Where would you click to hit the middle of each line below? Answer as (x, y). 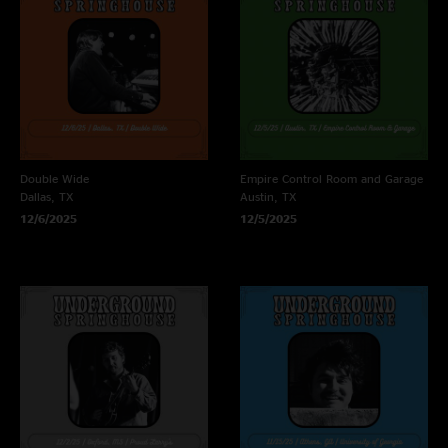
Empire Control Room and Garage (332, 179)
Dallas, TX (47, 197)
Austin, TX (269, 197)
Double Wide (54, 179)
